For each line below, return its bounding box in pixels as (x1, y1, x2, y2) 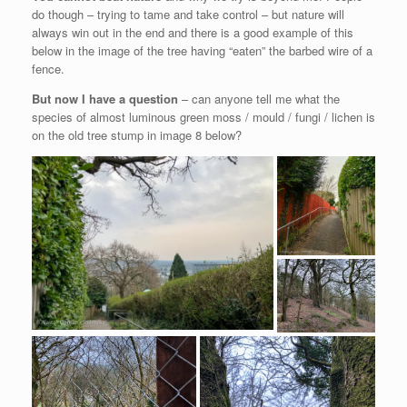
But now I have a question (32, 90, 178, 108)
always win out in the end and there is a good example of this (32, 24, 353, 42)
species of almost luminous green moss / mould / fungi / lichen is (32, 108, 375, 126)
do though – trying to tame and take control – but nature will (32, 5, 344, 24)
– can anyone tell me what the (178, 90, 340, 108)
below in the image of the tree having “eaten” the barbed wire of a (32, 42, 372, 60)
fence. (32, 60, 65, 78)
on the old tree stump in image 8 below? (32, 126, 242, 144)
